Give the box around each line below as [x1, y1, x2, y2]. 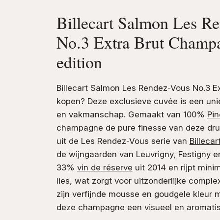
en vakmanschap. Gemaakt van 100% [56, 109, 207, 119]
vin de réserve [77, 162, 133, 172]
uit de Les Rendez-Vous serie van [56, 136, 190, 146]
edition [56, 50, 102, 73]
